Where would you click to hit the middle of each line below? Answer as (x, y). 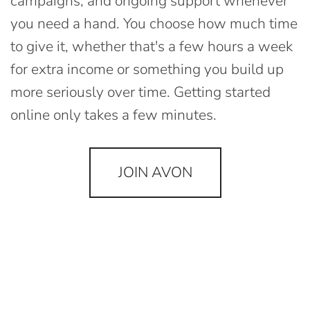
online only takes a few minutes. (113, 115)
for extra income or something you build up (147, 69)
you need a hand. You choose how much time (154, 23)
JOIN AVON (155, 172)
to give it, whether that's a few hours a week (152, 46)
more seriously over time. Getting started (140, 92)
